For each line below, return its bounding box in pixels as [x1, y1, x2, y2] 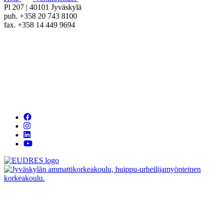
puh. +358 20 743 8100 [4, 12, 77, 21]
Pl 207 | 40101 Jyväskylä [4, 3, 82, 12]
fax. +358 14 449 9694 [4, 21, 75, 29]
